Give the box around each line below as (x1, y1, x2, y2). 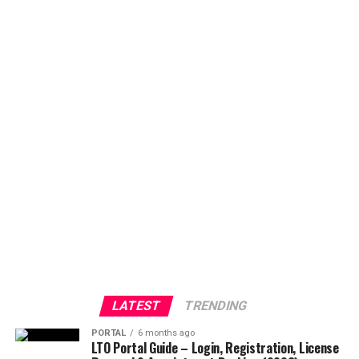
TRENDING (182, 298, 249, 313)
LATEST (110, 298, 163, 313)
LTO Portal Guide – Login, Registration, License (91, 338, 339, 357)
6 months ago (137, 328, 195, 338)
